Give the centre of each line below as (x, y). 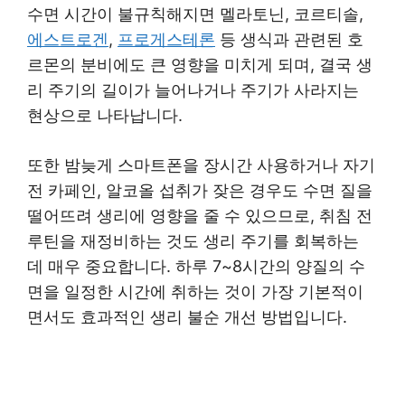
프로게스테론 (166, 40)
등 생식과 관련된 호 (289, 40)
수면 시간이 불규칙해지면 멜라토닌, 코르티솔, (195, 14)
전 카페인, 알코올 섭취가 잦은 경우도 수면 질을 (200, 191)
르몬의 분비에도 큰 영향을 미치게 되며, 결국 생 (200, 65)
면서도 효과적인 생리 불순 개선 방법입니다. (187, 317)
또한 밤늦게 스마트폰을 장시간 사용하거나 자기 (201, 165)
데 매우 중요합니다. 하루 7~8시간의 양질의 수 (196, 267)
